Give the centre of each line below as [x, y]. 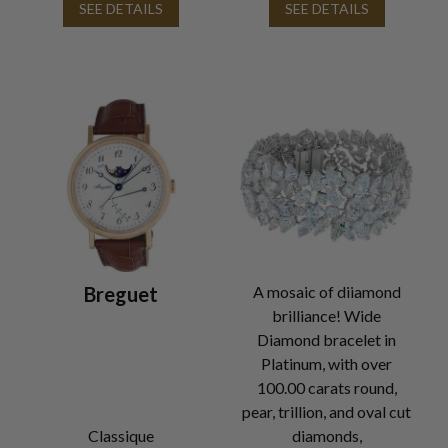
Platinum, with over [327, 363]
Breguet [121, 293]
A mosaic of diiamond [326, 291]
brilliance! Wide [327, 315]
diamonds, [326, 435]
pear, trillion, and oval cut [327, 411]
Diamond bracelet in [327, 339]
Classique [121, 435]
